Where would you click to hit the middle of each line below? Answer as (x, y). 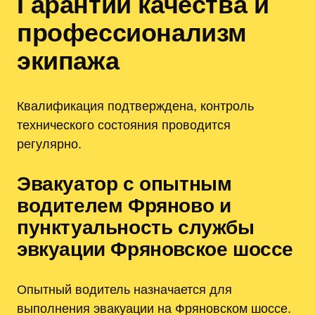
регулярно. (49, 143)
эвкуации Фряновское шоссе (155, 249)
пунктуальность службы (136, 227)
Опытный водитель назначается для (124, 289)
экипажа (68, 60)
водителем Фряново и (124, 205)
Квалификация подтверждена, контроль (135, 105)
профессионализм (132, 32)
